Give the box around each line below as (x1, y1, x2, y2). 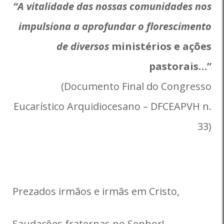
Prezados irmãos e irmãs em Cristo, (12, 184, 179, 198)
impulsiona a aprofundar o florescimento (18, 19, 211, 33)
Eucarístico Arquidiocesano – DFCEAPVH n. (13, 99, 211, 113)
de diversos (56, 39, 109, 53)
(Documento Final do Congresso (61, 79, 211, 93)
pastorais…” (149, 59, 211, 73)
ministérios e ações (109, 39, 211, 53)
